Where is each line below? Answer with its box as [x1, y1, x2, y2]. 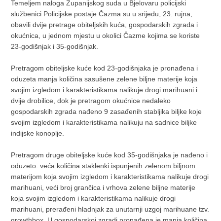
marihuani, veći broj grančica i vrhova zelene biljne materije [11, 184, 196, 192]
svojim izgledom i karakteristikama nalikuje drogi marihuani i [11, 86, 198, 94]
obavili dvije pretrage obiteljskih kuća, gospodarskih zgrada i [11, 21, 198, 29]
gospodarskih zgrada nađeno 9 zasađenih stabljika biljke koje [11, 108, 202, 116]
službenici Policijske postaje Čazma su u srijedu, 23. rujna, [11, 10, 193, 18]
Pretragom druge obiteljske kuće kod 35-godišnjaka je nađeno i [11, 151, 208, 159]
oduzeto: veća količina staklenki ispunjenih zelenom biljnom [11, 162, 196, 170]
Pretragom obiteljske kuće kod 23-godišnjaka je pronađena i [11, 64, 198, 73]
